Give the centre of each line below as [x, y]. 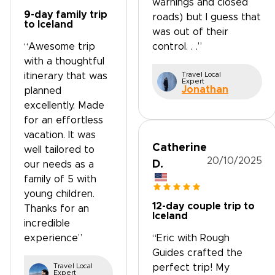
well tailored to [59, 150]
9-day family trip [66, 15]
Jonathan [205, 90]
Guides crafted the [197, 253]
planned [43, 91]
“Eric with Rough [191, 238]
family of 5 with [60, 179]
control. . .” [177, 47]
